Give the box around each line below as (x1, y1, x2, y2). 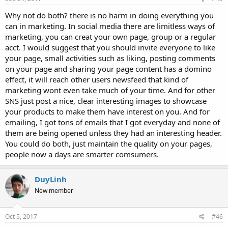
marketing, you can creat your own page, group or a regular (5, 31, 216, 42)
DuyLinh (35, 174, 67, 184)
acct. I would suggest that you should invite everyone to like (5, 42, 215, 52)
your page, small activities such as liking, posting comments (5, 52, 215, 63)
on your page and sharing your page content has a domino (5, 63, 212, 74)
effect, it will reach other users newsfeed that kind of (5, 74, 188, 84)
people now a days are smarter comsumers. (5, 149, 159, 159)
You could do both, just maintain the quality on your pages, (5, 138, 212, 149)
